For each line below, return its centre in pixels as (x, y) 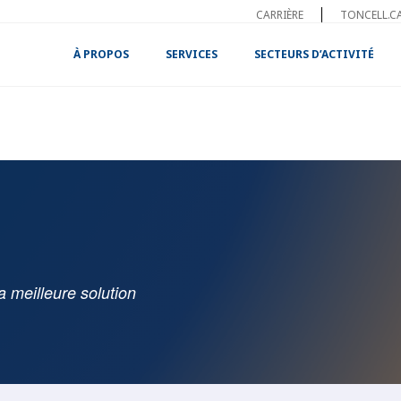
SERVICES (192, 54)
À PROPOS (102, 54)
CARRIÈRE (280, 14)
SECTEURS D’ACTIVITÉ (315, 54)
